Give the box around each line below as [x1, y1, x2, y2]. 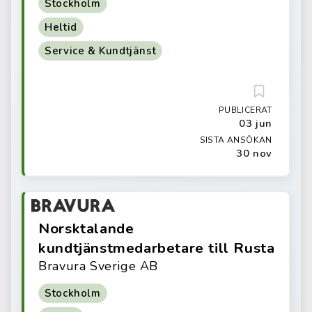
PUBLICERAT [218, 104, 272, 116]
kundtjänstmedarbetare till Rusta [38, 237, 275, 258]
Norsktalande [38, 218, 134, 238]
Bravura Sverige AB [38, 257, 159, 274]
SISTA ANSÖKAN [199, 134, 272, 146]
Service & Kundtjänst [45, 44, 157, 58]
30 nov [236, 146, 272, 161]
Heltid [45, 20, 77, 35]
